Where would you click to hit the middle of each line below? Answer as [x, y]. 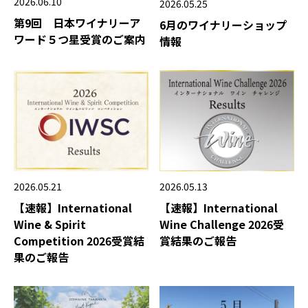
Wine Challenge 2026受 [221, 224]
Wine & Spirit [50, 224]
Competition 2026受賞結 [79, 241]
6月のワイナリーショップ [223, 24]
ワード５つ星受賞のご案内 [80, 40]
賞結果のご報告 [198, 241]
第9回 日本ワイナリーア [77, 23]
